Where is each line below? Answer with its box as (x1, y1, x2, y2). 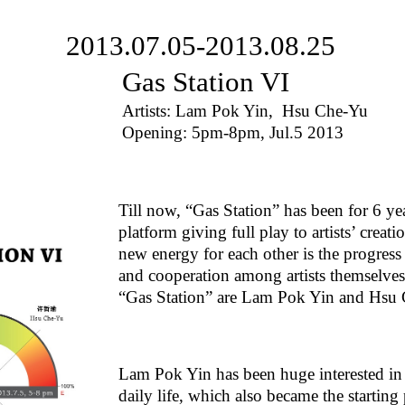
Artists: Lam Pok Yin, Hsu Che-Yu (121, 100, 368, 120)
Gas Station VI (121, 65, 289, 98)
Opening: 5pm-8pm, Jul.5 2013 (121, 122, 344, 142)
